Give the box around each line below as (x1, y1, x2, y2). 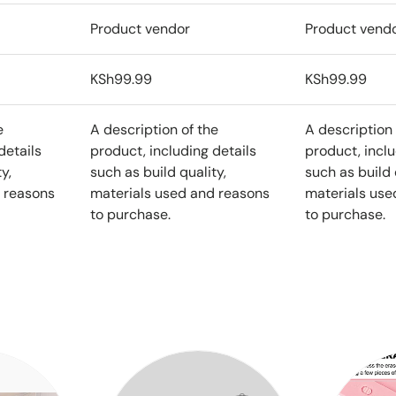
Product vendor (90, 19, 190, 38)
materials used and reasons (90, 183, 270, 202)
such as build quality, (90, 162, 226, 181)
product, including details (90, 141, 256, 160)
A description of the (90, 119, 218, 139)
